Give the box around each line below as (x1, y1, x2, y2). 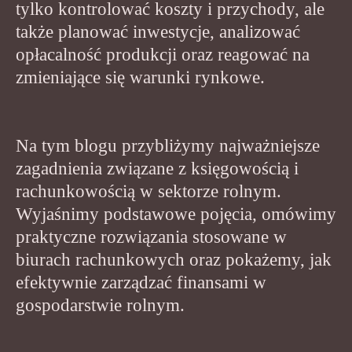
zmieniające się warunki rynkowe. (16, 67, 265, 87)
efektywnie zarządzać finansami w (16, 272, 266, 292)
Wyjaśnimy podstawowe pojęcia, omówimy (16, 203, 336, 224)
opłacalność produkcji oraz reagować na (16, 44, 310, 64)
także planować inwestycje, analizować (16, 21, 300, 42)
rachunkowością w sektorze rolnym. (16, 181, 281, 201)
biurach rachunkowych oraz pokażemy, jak (16, 249, 332, 269)
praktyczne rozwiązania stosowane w (16, 226, 287, 247)
